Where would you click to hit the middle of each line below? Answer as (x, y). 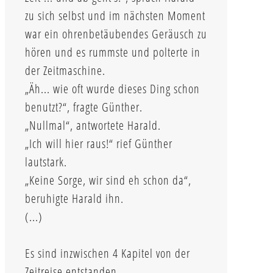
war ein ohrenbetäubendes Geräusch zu (116, 34)
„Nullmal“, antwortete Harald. (93, 125)
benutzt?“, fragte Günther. (84, 107)
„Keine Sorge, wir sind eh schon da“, (108, 180)
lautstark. (46, 161)
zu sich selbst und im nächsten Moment (115, 15)
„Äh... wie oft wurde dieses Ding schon (112, 88)
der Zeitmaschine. (65, 70)
